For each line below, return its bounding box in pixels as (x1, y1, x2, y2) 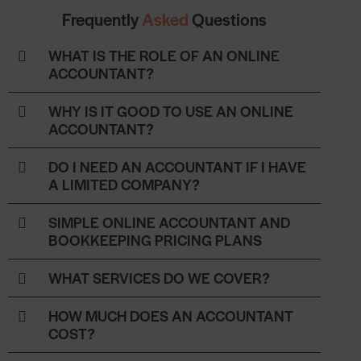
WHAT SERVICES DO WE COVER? (48, 268, 270, 288)
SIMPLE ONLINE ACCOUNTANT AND (48, 212, 290, 233)
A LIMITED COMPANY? (48, 174, 200, 195)
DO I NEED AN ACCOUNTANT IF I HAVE (48, 156, 306, 177)
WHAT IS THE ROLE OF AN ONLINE (48, 45, 280, 66)
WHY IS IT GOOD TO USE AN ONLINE (48, 101, 293, 122)
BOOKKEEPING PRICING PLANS (48, 230, 262, 251)
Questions (192, 7, 267, 31)
